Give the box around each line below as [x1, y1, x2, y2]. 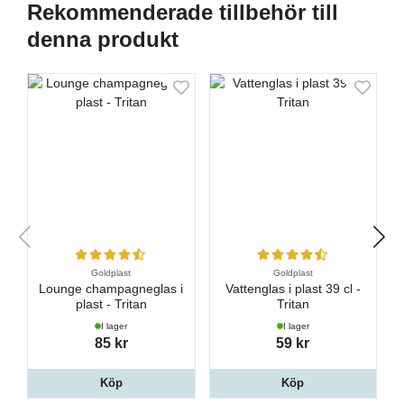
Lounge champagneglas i [39, 282, 184, 297]
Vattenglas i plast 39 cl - [225, 282, 361, 297]
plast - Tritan [75, 298, 147, 312]
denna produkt [27, 27, 179, 52]
